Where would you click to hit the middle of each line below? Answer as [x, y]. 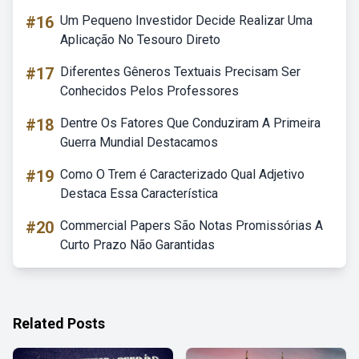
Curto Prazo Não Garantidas [137, 245]
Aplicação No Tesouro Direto [140, 40]
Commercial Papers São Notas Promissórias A [192, 226]
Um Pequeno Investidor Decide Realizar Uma [186, 20]
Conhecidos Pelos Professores [149, 91]
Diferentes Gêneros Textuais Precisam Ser [180, 72]
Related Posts [59, 323]
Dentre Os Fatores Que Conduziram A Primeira [190, 123]
